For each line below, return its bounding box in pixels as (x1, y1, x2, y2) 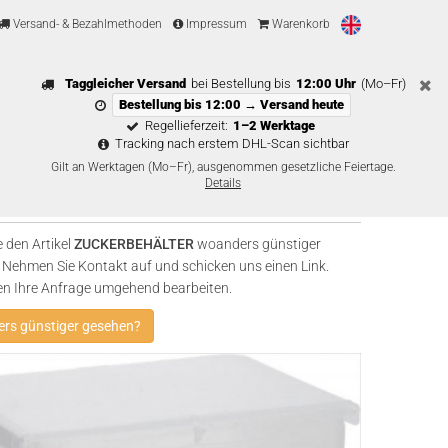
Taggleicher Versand (64, 76, 186, 91)
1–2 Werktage (233, 118, 315, 133)
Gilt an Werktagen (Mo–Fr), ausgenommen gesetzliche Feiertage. (50, 160, 396, 174)
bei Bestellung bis (190, 76, 291, 91)
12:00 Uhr (295, 76, 356, 91)
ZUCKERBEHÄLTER (74, 236, 194, 252)
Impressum (183, 17, 247, 32)
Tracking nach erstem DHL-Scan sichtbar (114, 136, 349, 151)
